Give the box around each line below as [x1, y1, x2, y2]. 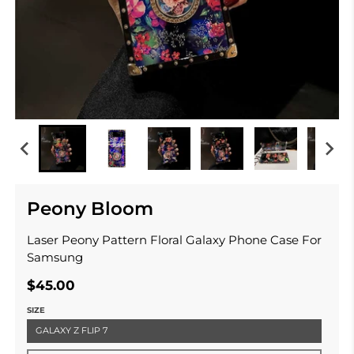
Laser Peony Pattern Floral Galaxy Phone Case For [26, 232, 322, 247]
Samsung [26, 249, 83, 265]
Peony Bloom [26, 198, 153, 220]
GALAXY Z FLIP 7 [36, 325, 108, 337]
